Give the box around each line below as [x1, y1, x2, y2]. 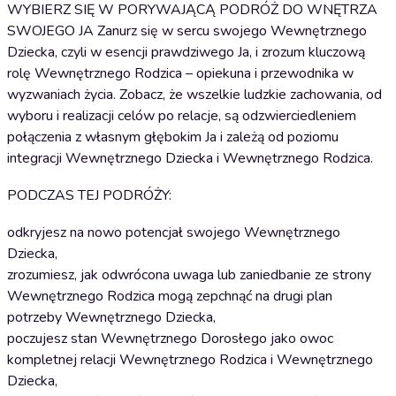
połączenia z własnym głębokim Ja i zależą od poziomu [7, 127, 339, 147]
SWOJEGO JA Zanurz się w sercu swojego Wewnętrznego [7, 21, 367, 41]
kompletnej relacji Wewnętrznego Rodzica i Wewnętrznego [7, 350, 373, 369]
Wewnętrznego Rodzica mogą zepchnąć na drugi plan [7, 286, 332, 306]
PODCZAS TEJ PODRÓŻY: [7, 186, 171, 205]
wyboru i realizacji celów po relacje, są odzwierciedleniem [7, 106, 356, 126]
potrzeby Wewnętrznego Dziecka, [7, 308, 216, 327]
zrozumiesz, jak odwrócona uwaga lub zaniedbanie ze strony [7, 265, 371, 285]
